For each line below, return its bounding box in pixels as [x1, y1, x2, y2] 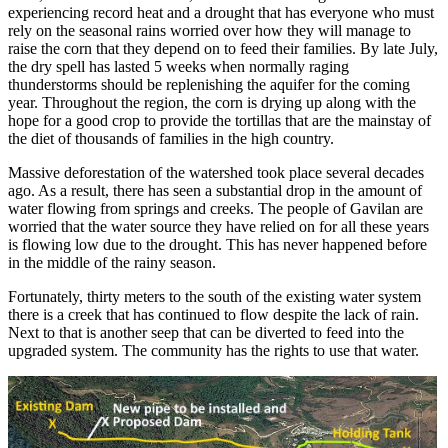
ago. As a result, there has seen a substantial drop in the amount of [8, 181, 422, 199]
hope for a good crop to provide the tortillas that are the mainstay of [8, 111, 431, 129]
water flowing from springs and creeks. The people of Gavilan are [8, 199, 423, 217]
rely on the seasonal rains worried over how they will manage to [8, 21, 411, 39]
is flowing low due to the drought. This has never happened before [8, 235, 427, 253]
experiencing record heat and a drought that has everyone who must [8, 3, 434, 21]
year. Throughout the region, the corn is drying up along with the [8, 93, 416, 111]
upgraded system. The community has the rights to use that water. [8, 341, 419, 359]
